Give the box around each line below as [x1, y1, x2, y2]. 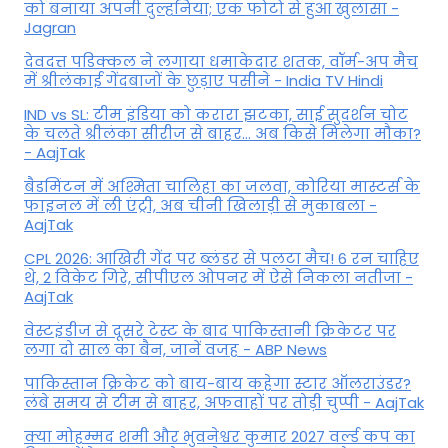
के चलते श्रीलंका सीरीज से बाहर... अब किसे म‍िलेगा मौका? [24, 122, 421, 144]
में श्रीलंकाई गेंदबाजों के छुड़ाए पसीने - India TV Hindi [24, 69, 383, 91]
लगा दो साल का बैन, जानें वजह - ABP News [24, 338, 327, 360]
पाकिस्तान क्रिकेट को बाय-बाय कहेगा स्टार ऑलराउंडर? [24, 372, 411, 394]
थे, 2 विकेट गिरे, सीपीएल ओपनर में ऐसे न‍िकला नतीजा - [24, 266, 413, 288]
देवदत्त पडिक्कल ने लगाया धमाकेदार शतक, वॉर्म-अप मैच [24, 50, 418, 72]
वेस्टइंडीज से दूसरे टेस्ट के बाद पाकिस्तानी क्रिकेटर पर [24, 319, 396, 341]
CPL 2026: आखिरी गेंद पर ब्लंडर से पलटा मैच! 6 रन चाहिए [24, 247, 419, 269]
